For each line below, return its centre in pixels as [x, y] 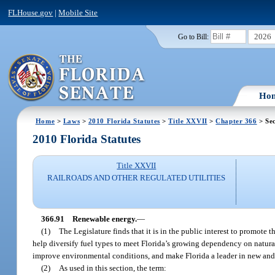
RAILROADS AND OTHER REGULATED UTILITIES [137, 178]
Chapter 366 [236, 121]
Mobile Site [78, 12]
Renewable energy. [105, 219]
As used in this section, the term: [113, 268]
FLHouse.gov [31, 12]
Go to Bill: [193, 37]
